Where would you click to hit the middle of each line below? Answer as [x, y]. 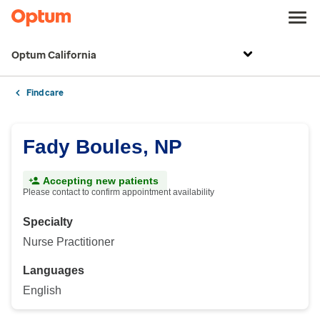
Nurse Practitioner [69, 242]
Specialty [48, 222]
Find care [45, 93]
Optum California [54, 55]
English [42, 290]
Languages [54, 270]
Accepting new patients [101, 181]
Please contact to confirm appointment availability [119, 192]
